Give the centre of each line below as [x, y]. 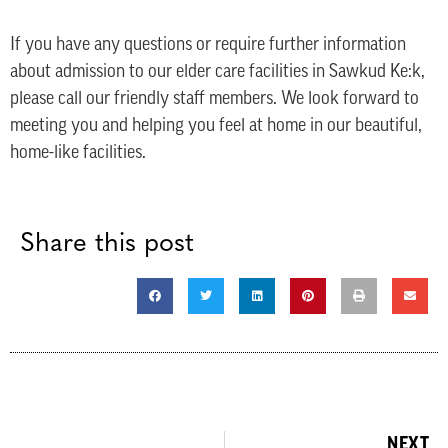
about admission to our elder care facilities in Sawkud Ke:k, [217, 73]
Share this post [107, 244]
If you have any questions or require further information [208, 46]
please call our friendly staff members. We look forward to [214, 100]
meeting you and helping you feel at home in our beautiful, [216, 127]
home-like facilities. [78, 154]
